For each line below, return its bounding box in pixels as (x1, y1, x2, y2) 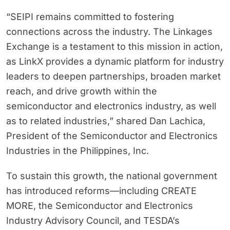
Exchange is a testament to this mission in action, (6, 41, 223, 52)
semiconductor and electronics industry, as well (6, 101, 216, 112)
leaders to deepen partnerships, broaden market (6, 71, 221, 82)
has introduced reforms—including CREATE (6, 185, 197, 197)
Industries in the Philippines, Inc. (6, 145, 149, 157)
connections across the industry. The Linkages (6, 26, 213, 37)
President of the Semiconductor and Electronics (6, 130, 218, 142)
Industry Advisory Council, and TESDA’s (6, 215, 180, 226)
